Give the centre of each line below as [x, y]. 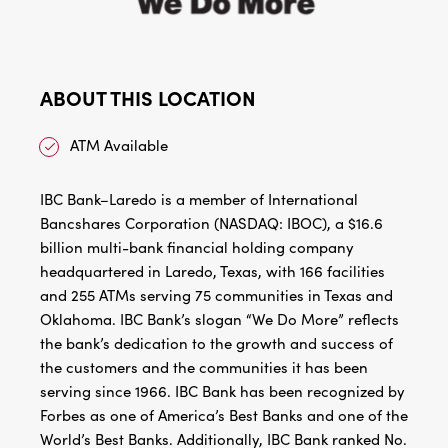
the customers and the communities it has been [204, 367]
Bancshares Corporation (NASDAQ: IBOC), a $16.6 [211, 223]
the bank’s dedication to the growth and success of [216, 343]
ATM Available [119, 145]
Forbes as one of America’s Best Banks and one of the [224, 415]
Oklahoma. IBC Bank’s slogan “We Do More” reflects [219, 319]
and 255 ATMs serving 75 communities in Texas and [216, 295]
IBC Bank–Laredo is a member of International [199, 199]
